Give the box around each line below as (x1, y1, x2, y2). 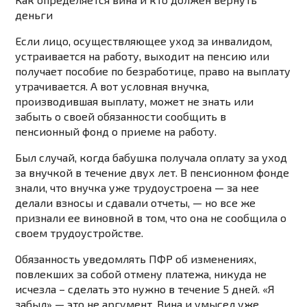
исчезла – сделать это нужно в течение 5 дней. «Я (15, 282, 275, 296)
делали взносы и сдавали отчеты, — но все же (15, 196, 256, 210)
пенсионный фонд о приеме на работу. (15, 125, 217, 138)
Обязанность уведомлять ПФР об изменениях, (15, 252, 257, 266)
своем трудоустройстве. (15, 226, 144, 240)
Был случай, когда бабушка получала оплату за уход (15, 151, 288, 164)
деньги (15, 8, 53, 22)
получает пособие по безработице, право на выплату (15, 64, 291, 78)
